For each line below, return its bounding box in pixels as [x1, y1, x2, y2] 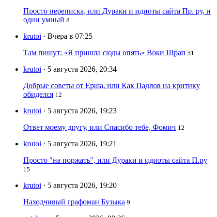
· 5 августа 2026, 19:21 [43, 139, 117, 148]
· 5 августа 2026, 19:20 [43, 181, 117, 190]
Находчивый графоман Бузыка [23, 198, 125, 206]
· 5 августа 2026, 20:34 [43, 65, 117, 74]
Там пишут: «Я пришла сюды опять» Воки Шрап [23, 48, 186, 57]
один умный [23, 15, 64, 24]
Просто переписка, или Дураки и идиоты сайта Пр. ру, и [23, 7, 211, 15]
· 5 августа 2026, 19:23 [43, 107, 117, 115]
